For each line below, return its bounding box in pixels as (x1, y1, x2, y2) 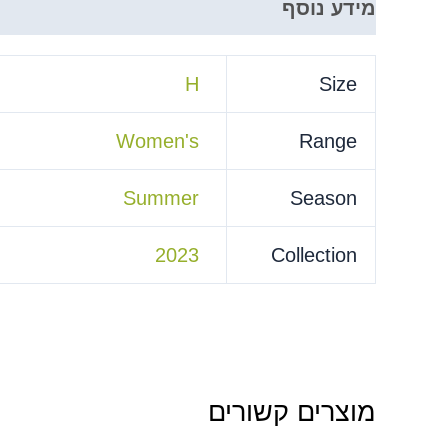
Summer (123, 187, 200, 209)
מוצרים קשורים (208, 397, 376, 428)
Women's (116, 130, 200, 152)
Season (290, 187, 357, 209)
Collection (271, 244, 357, 266)
